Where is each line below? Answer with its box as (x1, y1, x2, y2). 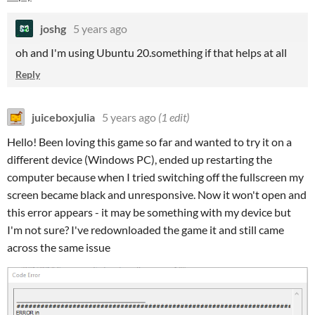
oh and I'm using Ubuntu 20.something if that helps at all (15, 45, 287, 59)
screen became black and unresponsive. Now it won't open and (7, 187, 307, 201)
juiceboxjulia (32, 110, 95, 124)
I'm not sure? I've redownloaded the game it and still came (7, 222, 284, 236)
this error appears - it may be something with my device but (7, 205, 291, 219)
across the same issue (7, 240, 110, 254)
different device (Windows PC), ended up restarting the (7, 152, 272, 166)
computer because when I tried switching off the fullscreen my (7, 169, 304, 184)
